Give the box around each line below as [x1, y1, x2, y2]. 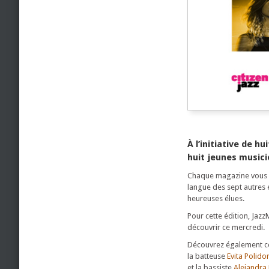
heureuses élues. [187, 194, 244, 203]
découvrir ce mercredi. [187, 223, 265, 232]
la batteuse [187, 252, 227, 261]
